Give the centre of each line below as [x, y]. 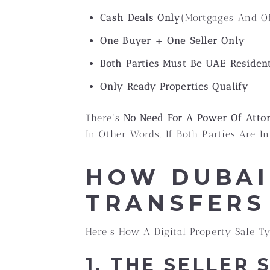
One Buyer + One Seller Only [172, 41]
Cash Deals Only [140, 18]
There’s [105, 118]
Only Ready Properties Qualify [174, 86]
